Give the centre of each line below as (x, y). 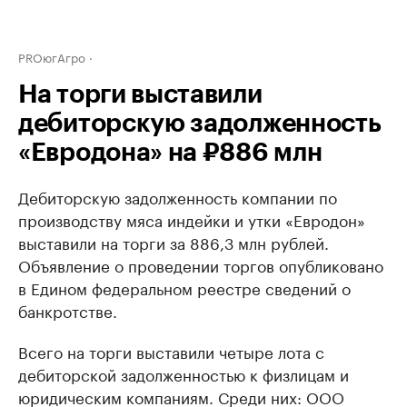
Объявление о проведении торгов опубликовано (201, 264)
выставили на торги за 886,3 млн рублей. (174, 242)
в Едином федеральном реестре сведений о (184, 287)
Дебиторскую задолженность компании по (178, 196)
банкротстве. (68, 310)
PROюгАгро (52, 56)
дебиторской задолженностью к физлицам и (184, 373)
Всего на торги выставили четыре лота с (171, 351)
